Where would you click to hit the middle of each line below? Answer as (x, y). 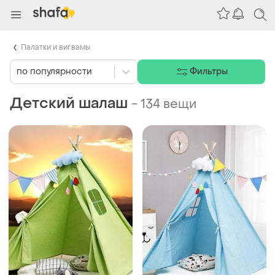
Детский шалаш (69, 103)
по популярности (54, 72)
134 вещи (168, 104)
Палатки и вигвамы (56, 47)
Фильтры (209, 72)
